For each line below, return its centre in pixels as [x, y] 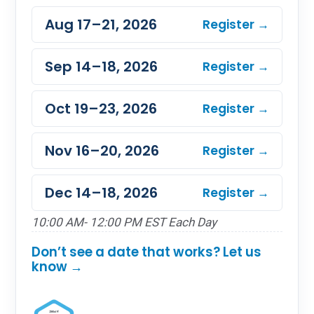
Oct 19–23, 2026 [101, 109]
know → [57, 267]
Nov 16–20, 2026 [102, 151]
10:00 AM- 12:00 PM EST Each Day [124, 222]
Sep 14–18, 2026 [101, 67]
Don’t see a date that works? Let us [146, 252]
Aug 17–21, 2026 [101, 25]
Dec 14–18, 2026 [101, 193]
